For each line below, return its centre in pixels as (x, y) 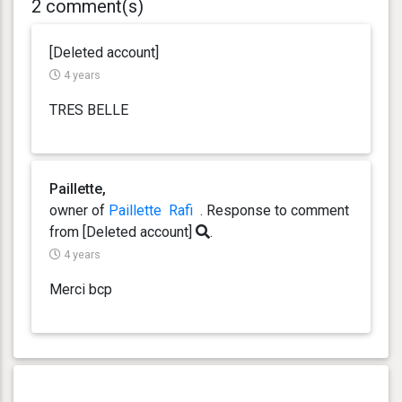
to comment (312, 210)
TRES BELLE (89, 109)
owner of (79, 210)
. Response (234, 210)
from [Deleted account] (122, 232)
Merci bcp (81, 289)
